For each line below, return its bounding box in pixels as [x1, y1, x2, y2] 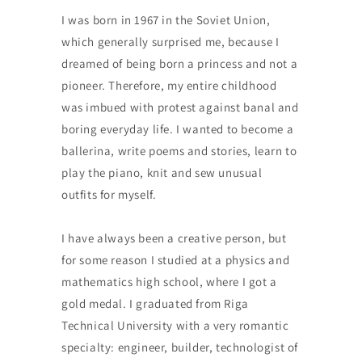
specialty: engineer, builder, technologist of [61, 339, 298, 356]
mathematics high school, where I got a [61, 274, 277, 290]
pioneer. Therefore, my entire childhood [61, 78, 277, 94]
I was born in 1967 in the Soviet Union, [61, 12, 271, 28]
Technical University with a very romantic [61, 318, 289, 334]
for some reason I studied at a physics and [61, 252, 290, 268]
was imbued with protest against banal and [61, 99, 299, 116]
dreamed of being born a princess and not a [61, 56, 298, 72]
